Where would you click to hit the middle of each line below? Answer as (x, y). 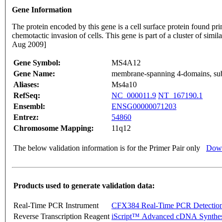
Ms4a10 (124, 85)
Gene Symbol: (37, 63)
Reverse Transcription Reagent (61, 217)
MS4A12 (126, 63)
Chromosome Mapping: (54, 128)
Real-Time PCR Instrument (56, 206)
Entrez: (26, 117)
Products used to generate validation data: (84, 186)
